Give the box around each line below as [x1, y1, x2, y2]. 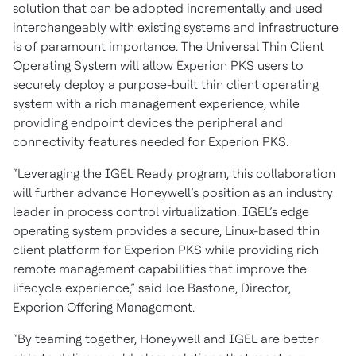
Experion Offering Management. [13, 300, 195, 315]
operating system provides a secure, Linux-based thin [13, 223, 319, 238]
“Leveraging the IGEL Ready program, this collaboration [13, 166, 335, 181]
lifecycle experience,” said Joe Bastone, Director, [13, 281, 291, 296]
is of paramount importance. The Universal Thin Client [13, 39, 324, 54]
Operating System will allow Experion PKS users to [13, 58, 304, 73]
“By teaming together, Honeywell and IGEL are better [13, 331, 319, 346]
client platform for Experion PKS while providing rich [13, 242, 319, 257]
